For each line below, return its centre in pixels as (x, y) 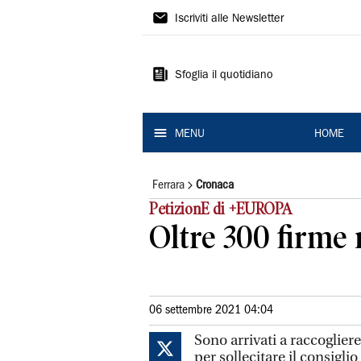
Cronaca (215, 185)
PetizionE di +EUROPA (222, 209)
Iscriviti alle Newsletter (229, 19)
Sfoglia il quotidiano (224, 76)
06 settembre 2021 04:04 (211, 310)
